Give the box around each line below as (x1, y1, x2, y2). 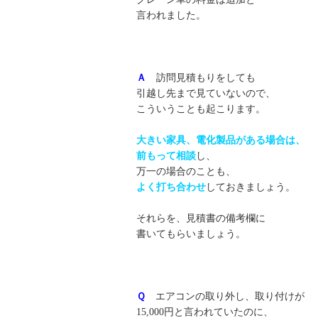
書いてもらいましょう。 (136, 229, 246, 240)
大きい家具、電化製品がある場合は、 (136, 135, 305, 146)
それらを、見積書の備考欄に (136, 213, 265, 224)
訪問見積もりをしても (146, 72, 256, 84)
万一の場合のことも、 (136, 166, 236, 177)
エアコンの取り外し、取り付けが (155, 291, 305, 302)
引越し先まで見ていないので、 (136, 88, 275, 99)
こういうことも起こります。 (136, 104, 265, 115)
